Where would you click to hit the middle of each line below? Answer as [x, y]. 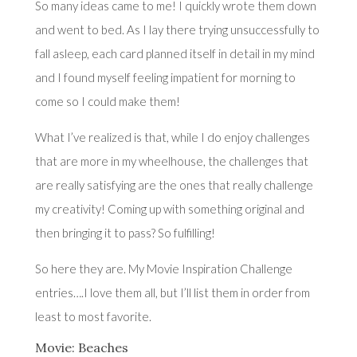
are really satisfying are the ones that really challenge [174, 184]
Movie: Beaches [81, 347]
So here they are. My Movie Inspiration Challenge [163, 268]
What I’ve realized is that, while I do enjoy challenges [172, 137]
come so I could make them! [107, 101]
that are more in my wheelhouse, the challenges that [171, 161]
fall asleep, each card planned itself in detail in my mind [175, 53]
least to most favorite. [93, 316]
